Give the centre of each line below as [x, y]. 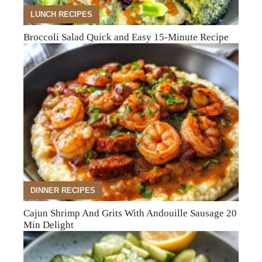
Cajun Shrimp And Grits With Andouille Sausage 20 [130, 213]
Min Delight [49, 225]
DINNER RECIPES [63, 191]
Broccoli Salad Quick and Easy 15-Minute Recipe [126, 37]
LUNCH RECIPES [61, 15]
